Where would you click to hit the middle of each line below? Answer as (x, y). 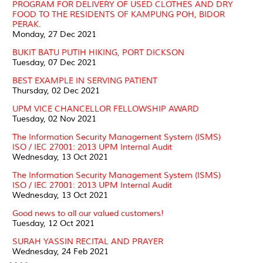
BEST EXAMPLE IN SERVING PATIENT (85, 80)
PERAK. (27, 24)
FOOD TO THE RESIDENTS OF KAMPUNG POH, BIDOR (119, 14)
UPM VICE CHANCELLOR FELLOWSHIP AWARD (106, 109)
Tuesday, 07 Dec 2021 (54, 62)
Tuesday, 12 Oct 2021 (53, 223)
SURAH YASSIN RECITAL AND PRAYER (88, 241)
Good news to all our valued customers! (88, 213)
